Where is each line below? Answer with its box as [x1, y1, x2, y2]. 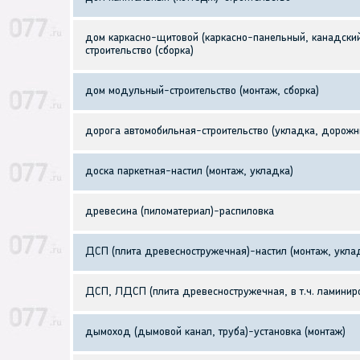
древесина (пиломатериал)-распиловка [85, 206, 274, 219]
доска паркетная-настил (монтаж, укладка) [85, 166, 293, 178]
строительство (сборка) [85, 45, 194, 58]
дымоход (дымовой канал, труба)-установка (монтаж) [85, 326, 346, 339]
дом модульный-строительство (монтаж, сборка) [85, 85, 319, 98]
